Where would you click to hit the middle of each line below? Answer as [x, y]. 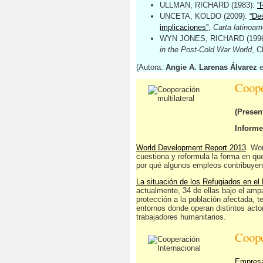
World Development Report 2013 [191, 148]
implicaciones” [184, 27]
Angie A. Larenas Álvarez [211, 67]
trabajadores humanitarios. [181, 217]
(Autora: [151, 67]
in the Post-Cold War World [206, 50]
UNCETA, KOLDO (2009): [205, 16]
